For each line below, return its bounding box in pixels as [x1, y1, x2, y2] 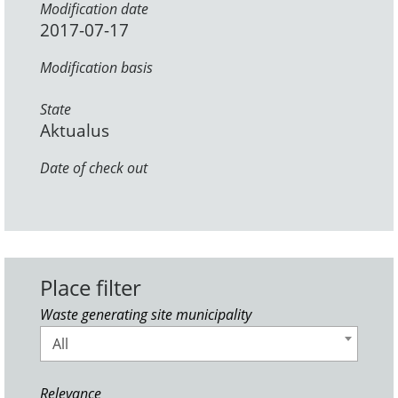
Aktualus [40, 119, 109, 143]
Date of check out [40, 158, 147, 179]
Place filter [40, 273, 141, 303]
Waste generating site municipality [40, 305, 251, 325]
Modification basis [40, 58, 153, 78]
